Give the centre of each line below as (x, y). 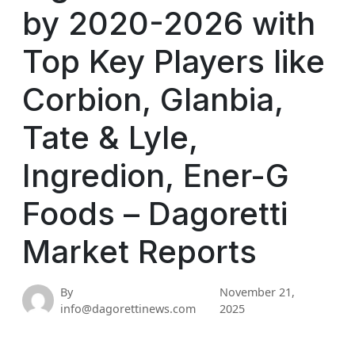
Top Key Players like (174, 61)
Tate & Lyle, (110, 137)
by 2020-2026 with (169, 23)
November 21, (258, 292)
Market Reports (139, 252)
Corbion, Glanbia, (153, 99)
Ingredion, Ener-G (156, 176)
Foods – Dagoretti (155, 214)
